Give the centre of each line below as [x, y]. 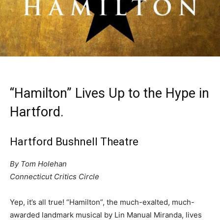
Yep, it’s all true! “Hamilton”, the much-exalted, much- [102, 202]
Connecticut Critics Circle [55, 176]
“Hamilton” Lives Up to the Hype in [110, 93]
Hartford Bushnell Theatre [74, 141]
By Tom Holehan [38, 164]
